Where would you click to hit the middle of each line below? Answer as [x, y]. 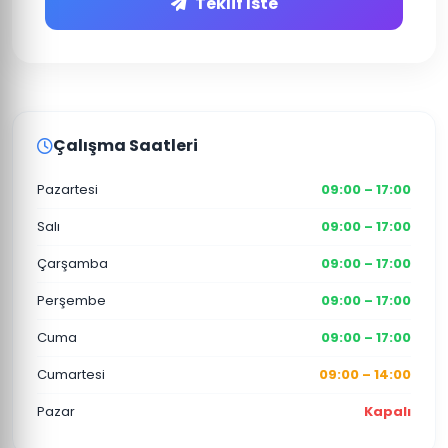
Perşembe [71, 300]
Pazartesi [67, 189]
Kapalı [387, 411]
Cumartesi [71, 374]
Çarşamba [72, 263]
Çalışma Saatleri [125, 145]
